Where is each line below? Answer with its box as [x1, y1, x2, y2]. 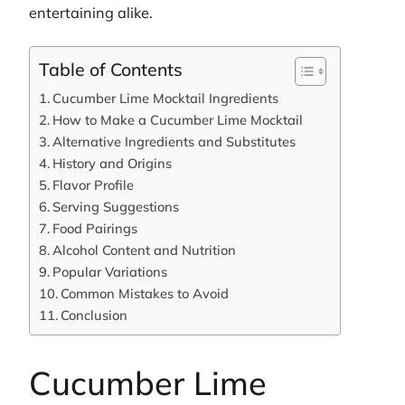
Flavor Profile [52, 176, 134, 194]
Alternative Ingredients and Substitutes [52, 133, 296, 151]
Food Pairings [52, 220, 137, 238]
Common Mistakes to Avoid [60, 285, 229, 303]
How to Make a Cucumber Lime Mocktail [52, 111, 303, 129]
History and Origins [52, 155, 172, 173]
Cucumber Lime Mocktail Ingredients [52, 89, 278, 108]
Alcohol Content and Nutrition [52, 241, 236, 259]
